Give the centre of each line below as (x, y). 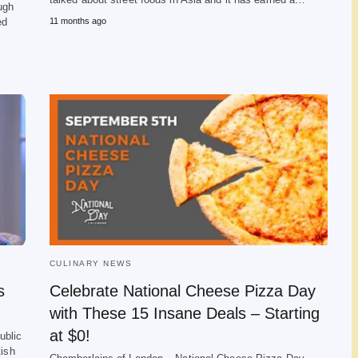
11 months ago (78, 21)
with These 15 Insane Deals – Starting (184, 313)
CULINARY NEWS (91, 263)
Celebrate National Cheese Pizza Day (182, 291)
